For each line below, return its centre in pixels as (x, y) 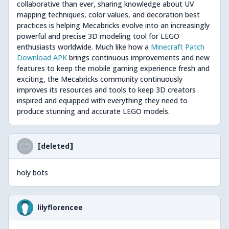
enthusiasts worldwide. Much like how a (84, 47)
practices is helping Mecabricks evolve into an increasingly (113, 25)
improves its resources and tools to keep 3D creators (106, 90)
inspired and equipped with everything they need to (102, 100)
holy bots (32, 173)
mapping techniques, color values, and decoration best (108, 15)
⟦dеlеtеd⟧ (55, 146)
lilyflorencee (60, 207)
